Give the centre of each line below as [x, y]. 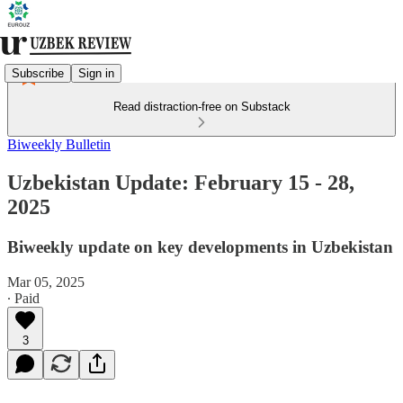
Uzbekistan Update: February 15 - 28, [181, 182]
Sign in [96, 73]
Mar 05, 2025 [46, 282]
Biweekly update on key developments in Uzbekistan [200, 246]
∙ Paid [23, 298]
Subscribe [38, 73]
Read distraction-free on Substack [201, 107]
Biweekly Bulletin [59, 144]
